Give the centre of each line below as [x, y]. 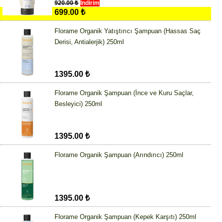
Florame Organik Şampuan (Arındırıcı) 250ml [119, 155]
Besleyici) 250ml [78, 104]
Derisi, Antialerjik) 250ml [89, 42]
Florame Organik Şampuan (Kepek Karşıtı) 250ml [125, 217]
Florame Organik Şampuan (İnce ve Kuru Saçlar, [124, 93]
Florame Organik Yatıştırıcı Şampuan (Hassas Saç [128, 31]
